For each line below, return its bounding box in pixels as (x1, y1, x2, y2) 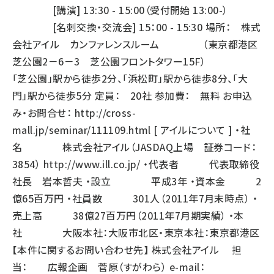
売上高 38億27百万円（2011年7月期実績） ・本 (12, 208, 244, 223)
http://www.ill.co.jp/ (43, 157, 141, 171)
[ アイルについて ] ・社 (150, 122, 251, 137)
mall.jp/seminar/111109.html (12, 122, 151, 137)
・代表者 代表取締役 (140, 157, 260, 171)
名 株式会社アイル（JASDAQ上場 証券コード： (12, 139, 257, 154)
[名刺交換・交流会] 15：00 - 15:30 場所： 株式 (12, 20, 261, 34)
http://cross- (74, 105, 136, 120)
